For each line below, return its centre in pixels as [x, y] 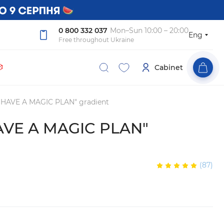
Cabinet [169, 67]
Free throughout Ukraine [96, 40]
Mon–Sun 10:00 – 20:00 [149, 30]
